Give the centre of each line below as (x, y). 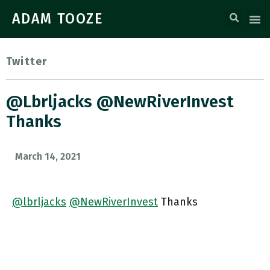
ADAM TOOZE (58, 19)
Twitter (27, 61)
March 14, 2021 (48, 156)
